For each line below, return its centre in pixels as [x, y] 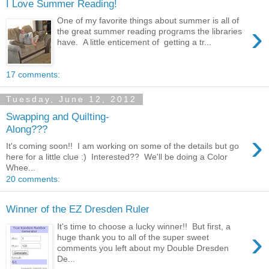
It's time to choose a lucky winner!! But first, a [144, 226]
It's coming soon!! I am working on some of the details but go [122, 146]
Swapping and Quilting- [58, 116]
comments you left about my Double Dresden [143, 248]
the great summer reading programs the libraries [150, 32]
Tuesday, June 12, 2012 [71, 99]
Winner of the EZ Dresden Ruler [78, 209]
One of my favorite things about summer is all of [148, 21]
